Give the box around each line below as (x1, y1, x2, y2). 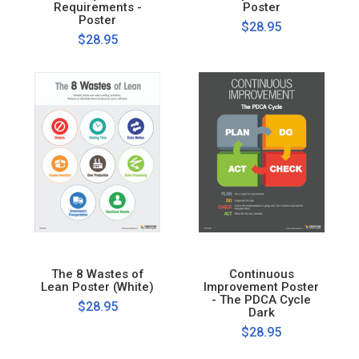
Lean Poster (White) (41, 279, 155, 294)
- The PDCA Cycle (212, 292, 312, 307)
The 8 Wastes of (50, 266, 144, 281)
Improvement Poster (204, 279, 320, 294)
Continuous (228, 266, 294, 281)
